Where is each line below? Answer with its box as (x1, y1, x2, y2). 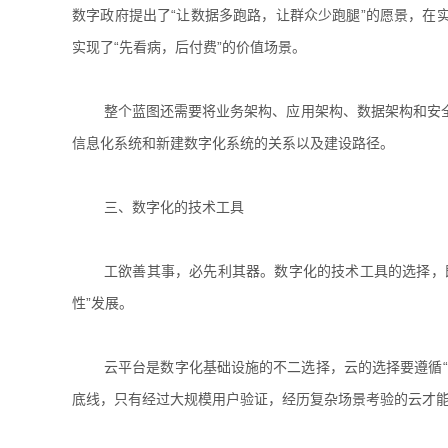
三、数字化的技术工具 (104, 199, 244, 215)
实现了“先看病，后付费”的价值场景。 (72, 39, 306, 55)
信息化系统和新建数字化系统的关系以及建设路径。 (72, 135, 394, 151)
